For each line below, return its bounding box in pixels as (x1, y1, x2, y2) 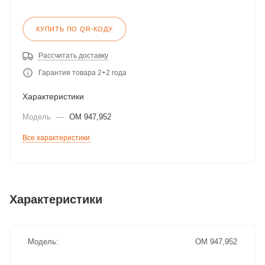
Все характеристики (22, 134, 90, 142)
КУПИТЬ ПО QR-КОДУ (36, 25, 113, 33)
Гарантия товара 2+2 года (38, 69, 127, 77)
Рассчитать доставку (38, 51, 108, 60)
